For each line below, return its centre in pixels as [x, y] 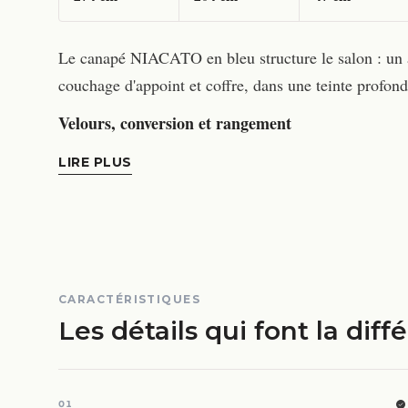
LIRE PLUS [96, 163]
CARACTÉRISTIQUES [130, 300]
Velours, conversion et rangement [175, 123]
